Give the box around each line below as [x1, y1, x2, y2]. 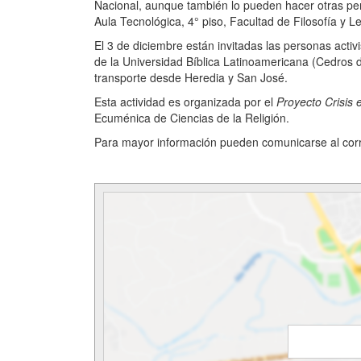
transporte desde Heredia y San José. [94, 69, 288, 86]
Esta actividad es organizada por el [94, 93, 276, 110]
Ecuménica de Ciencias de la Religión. [94, 110, 293, 127]
